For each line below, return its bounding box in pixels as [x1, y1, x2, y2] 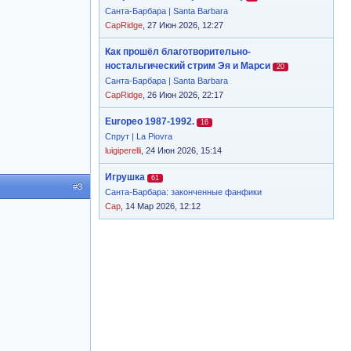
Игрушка [105, 172, 145, 183]
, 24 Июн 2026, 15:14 [141, 146, 222, 155]
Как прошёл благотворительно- [105, 46, 251, 57]
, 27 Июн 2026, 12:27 [143, 20, 223, 30]
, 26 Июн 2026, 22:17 [143, 90, 223, 100]
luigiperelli [105, 146, 141, 155]
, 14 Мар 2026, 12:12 [121, 201, 201, 211]
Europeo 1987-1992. [105, 116, 194, 127]
